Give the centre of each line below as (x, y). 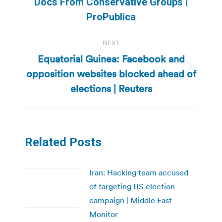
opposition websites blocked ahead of (111, 74)
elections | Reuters (111, 88)
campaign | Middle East (131, 200)
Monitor (104, 214)
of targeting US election (132, 186)
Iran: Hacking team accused (139, 172)
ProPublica (111, 17)
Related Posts (63, 142)
